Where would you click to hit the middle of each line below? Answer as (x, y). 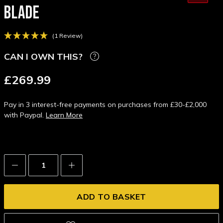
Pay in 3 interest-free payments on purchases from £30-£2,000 (105, 105)
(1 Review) (67, 36)
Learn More (64, 115)
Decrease (28, 163)
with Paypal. (25, 115)
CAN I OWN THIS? (43, 56)
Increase (83, 163)
